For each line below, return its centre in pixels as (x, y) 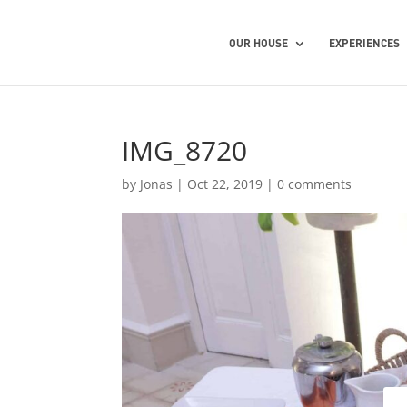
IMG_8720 (185, 150)
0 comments (315, 184)
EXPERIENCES (365, 43)
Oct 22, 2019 (225, 184)
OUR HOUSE (259, 43)
